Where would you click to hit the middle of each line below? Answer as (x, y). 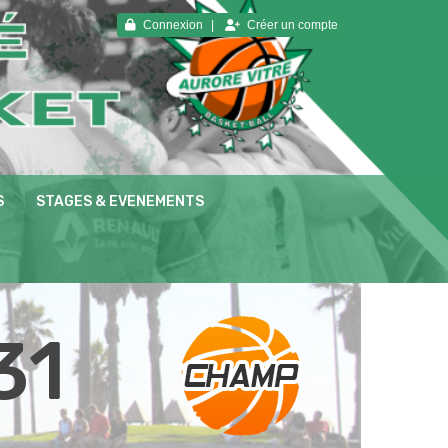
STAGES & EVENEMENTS (120, 201)
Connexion (173, 25)
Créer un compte (292, 25)
